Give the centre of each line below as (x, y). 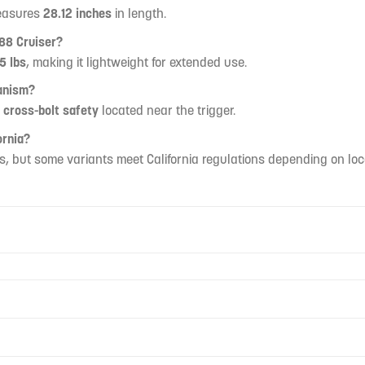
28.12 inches (77, 13)
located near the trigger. (167, 110)
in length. (139, 13)
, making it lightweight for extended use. (136, 62)
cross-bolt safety (51, 110)
